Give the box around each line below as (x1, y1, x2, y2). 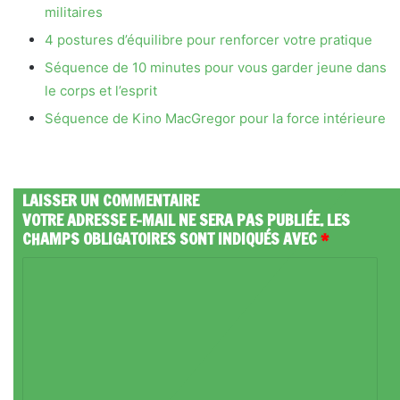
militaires (45, 4, 103, 21)
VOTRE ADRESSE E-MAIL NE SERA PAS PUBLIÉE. (22, 208, 323, 231)
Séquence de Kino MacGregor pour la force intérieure (45, 110, 386, 127)
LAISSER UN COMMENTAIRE (22, 188, 199, 212)
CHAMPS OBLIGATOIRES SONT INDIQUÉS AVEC (22, 227, 321, 250)
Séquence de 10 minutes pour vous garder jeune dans (45, 59, 387, 76)
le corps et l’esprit (45, 82, 157, 99)
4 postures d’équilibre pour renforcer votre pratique (45, 31, 372, 48)
